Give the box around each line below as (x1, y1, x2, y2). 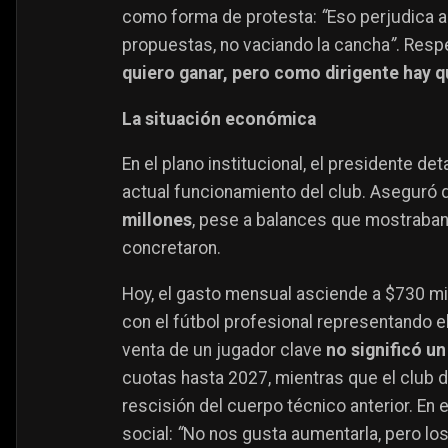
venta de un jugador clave (122, 339, 326, 360)
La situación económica (122, 108, 316, 129)
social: (122, 423, 177, 444)
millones (122, 210, 192, 231)
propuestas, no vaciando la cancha (122, 35, 390, 56)
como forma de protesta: (122, 7, 321, 28)
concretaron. (122, 238, 221, 259)
